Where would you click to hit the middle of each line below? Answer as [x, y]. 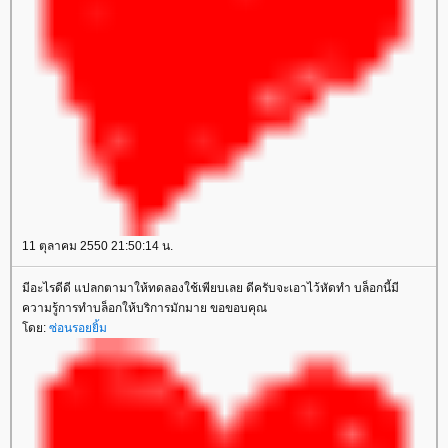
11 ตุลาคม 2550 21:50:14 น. [97, 246]
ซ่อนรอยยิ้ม [78, 328]
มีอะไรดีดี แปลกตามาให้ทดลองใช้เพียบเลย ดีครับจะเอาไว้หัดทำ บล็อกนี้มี [210, 288]
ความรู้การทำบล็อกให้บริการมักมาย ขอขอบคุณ [144, 308]
